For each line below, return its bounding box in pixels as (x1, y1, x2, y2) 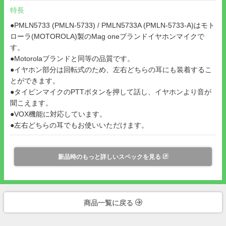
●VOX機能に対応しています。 (10, 109, 106, 118)
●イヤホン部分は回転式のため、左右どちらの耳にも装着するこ (10, 65, 212, 74)
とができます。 (10, 76, 60, 85)
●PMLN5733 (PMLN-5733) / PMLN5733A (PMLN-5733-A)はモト (10, 21, 215, 29)
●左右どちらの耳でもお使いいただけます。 (10, 121, 150, 129)
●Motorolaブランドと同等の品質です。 (10, 54, 134, 63)
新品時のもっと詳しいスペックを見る (58, 153, 162, 160)
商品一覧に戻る (84, 198, 135, 207)
